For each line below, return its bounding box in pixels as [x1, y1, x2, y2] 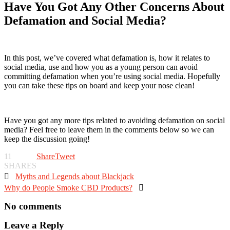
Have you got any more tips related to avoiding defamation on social [4, 116, 225, 125]
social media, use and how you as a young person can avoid [4, 62, 198, 71]
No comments [4, 200, 61, 212]
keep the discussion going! [4, 134, 90, 143]
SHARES [4, 161, 36, 170]
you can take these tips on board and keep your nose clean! [4, 81, 195, 90]
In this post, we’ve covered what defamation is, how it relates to [4, 53, 210, 62]
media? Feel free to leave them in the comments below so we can [4, 125, 214, 134]
